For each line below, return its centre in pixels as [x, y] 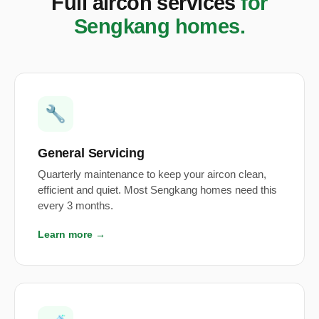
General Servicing [91, 153]
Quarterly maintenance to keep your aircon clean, [152, 175]
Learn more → [72, 235]
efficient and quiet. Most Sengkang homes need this [157, 190]
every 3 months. [75, 206]
